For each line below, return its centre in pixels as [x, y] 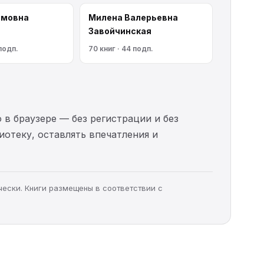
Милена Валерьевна [133, 17]
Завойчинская [120, 31]
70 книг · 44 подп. [121, 48]
